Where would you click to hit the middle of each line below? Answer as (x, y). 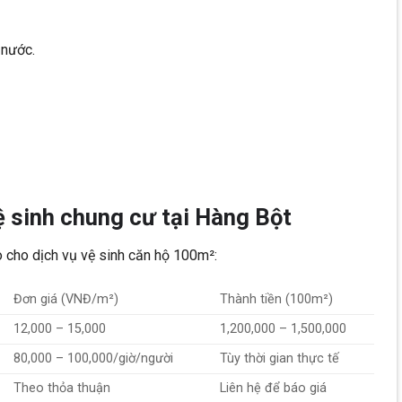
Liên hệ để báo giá (274, 388)
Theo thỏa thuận (62, 388)
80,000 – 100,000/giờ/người (94, 358)
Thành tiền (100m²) (277, 299)
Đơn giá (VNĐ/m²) (66, 299)
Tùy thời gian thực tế (280, 358)
